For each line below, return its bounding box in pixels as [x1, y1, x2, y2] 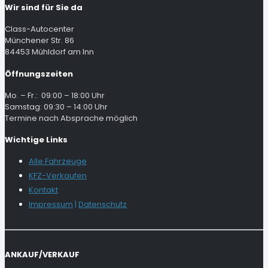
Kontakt [29, 184, 58, 196]
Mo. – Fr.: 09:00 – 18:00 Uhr [5, 89, 105, 101]
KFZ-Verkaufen [29, 170, 87, 182]
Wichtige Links [5, 134, 68, 146]
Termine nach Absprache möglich [5, 112, 138, 124]
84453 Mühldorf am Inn [5, 46, 94, 58]
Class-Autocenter [5, 23, 74, 35]
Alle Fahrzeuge [29, 156, 87, 167]
